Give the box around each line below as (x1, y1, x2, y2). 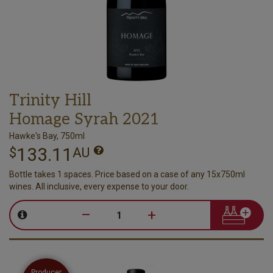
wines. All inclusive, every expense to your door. (9, 181, 189, 191)
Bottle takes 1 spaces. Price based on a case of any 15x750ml (9, 169, 245, 179)
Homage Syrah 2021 (9, 109, 159, 129)
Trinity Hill (9, 90, 91, 110)
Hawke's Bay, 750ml (9, 130, 85, 141)
